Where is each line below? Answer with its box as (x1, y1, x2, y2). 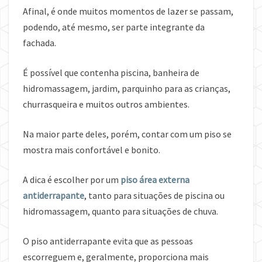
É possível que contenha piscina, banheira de (23, 67, 199, 79)
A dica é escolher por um (23, 174, 120, 186)
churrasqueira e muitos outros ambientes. (23, 98, 189, 111)
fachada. (23, 37, 56, 49)
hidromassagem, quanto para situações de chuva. (23, 205, 218, 218)
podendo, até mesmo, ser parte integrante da (23, 21, 205, 33)
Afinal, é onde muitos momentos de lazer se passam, (23, 5, 233, 18)
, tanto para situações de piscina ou (84, 189, 225, 202)
